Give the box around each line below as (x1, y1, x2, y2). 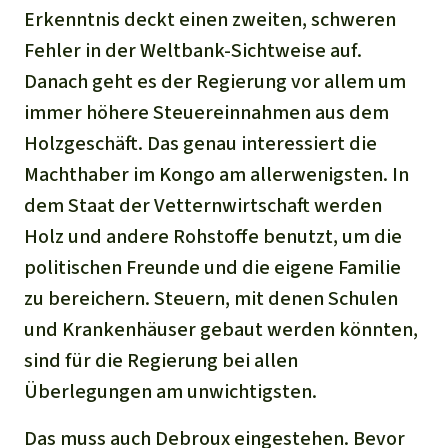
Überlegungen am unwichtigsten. (24, 378, 317, 405)
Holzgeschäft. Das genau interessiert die (24, 130, 377, 157)
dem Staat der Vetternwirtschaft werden (24, 192, 382, 219)
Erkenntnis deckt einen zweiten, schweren (24, 6, 396, 33)
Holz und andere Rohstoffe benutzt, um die (24, 223, 402, 250)
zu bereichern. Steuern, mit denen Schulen (24, 285, 398, 312)
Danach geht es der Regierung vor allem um (24, 68, 406, 95)
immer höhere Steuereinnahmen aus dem (24, 99, 389, 126)
